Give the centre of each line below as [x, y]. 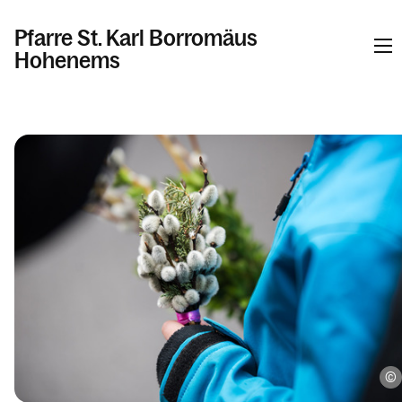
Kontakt [76, 195]
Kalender [82, 125]
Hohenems [67, 60]
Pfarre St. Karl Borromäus [136, 38]
